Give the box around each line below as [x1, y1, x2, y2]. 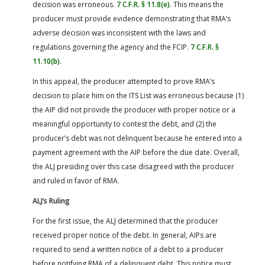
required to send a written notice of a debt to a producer [33, 244, 224, 254]
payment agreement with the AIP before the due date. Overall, [33, 147, 240, 157]
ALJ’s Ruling [33, 195, 70, 206]
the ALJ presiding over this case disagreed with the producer [33, 161, 234, 172]
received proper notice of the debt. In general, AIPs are [33, 230, 216, 240]
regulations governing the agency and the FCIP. [33, 41, 190, 52]
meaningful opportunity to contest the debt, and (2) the [33, 118, 216, 129]
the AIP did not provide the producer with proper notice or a [33, 104, 235, 115]
